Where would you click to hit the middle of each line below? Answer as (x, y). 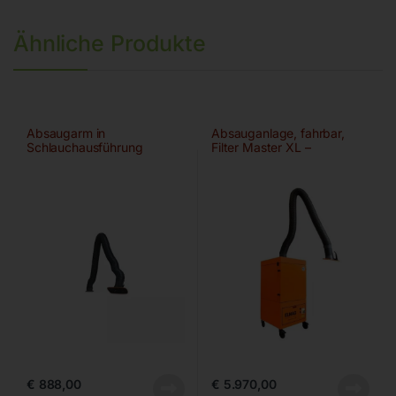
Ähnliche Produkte (110, 43)
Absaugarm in (66, 133)
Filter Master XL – (261, 147)
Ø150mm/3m (247, 161)
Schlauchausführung (84, 147)
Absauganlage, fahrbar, (278, 133)
